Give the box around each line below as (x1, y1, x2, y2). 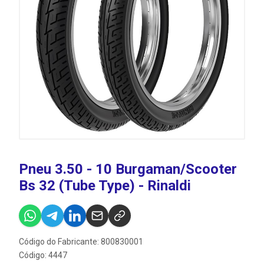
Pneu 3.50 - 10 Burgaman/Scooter (19, 161, 237, 177)
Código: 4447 (19, 250, 67, 260)
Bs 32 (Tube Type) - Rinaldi (19, 177, 191, 194)
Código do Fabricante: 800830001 (19, 237, 143, 246)
